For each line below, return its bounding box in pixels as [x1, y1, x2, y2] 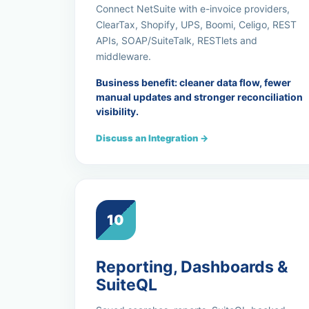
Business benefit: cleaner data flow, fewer [95, 77, 291, 88]
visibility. [95, 106, 139, 117]
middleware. [95, 50, 151, 62]
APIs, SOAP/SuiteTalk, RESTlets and [95, 34, 257, 46]
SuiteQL [95, 275, 157, 295]
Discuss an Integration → [95, 132, 208, 143]
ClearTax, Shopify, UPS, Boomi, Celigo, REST [95, 19, 297, 30]
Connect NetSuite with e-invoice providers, [95, 3, 290, 14]
